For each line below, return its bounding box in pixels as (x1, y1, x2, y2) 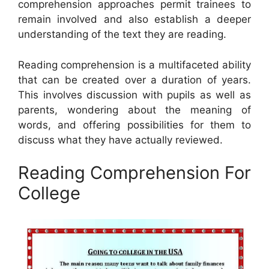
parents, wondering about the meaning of (18, 103, 251, 116)
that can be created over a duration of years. (18, 73, 251, 86)
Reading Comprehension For (18, 162, 251, 184)
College (18, 183, 80, 204)
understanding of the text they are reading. (18, 28, 226, 41)
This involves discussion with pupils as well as (18, 88, 251, 101)
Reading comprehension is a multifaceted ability (18, 58, 251, 71)
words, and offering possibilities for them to (18, 118, 251, 131)
